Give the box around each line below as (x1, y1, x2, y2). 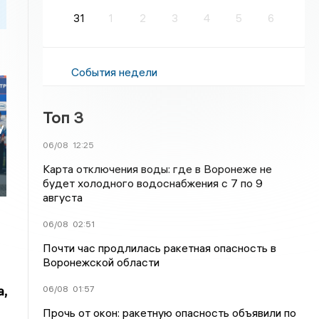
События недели (71, 65, 158, 79)
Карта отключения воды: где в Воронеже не (43, 162, 273, 176)
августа (43, 190, 83, 204)
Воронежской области (43, 255, 160, 269)
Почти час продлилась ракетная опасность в (43, 241, 277, 255)
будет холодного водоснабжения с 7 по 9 (43, 176, 263, 190)
